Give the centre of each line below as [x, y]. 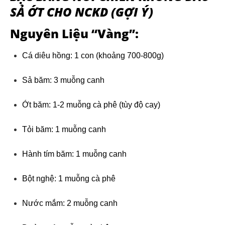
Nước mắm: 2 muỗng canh [70, 203]
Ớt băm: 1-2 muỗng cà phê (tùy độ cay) [91, 105]
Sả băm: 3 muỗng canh [63, 80]
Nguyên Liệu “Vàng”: [74, 34]
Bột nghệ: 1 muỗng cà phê [69, 179]
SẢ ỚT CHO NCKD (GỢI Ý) [82, 12]
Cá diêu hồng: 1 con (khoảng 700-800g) [93, 56]
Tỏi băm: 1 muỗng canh [64, 130]
